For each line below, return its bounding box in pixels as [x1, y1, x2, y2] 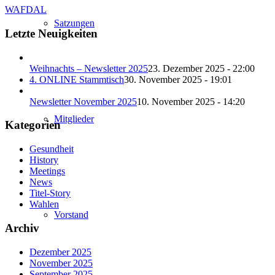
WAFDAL [5, 4, 47, 15]
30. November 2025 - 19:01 [124, 74, 232, 85]
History [29, 155, 58, 166]
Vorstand [54, 209, 88, 220]
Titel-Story [29, 188, 71, 199]
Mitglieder [54, 113, 94, 124]
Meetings [29, 166, 65, 177]
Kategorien [5, 118, 61, 132]
